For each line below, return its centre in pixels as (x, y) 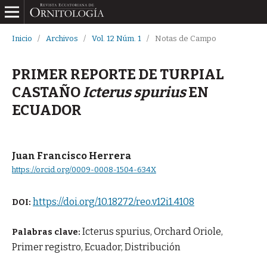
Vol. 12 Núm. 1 (116, 38)
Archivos (62, 38)
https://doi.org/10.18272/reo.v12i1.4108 (113, 201)
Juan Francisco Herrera (71, 156)
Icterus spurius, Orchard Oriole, (152, 231)
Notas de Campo (185, 38)
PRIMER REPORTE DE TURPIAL (118, 74)
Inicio (22, 38)
